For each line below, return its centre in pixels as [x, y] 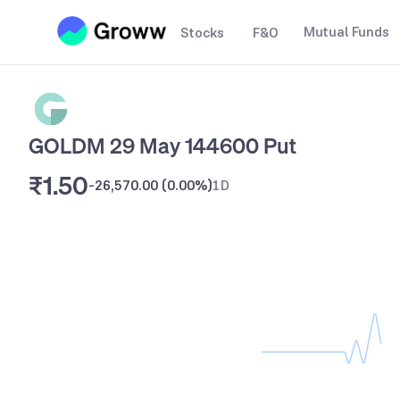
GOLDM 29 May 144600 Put [162, 146]
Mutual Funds [346, 32]
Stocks [202, 33]
